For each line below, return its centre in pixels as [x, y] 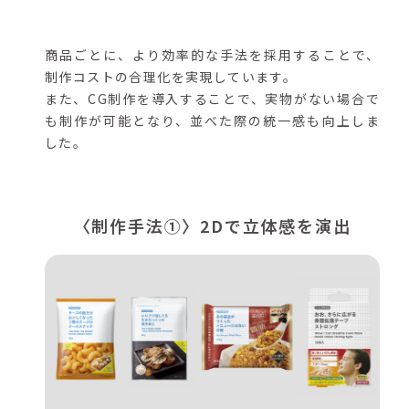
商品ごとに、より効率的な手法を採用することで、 [212, 55]
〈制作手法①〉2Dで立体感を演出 [212, 226]
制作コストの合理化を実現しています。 [171, 77]
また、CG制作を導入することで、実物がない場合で [212, 99]
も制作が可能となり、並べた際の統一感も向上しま [212, 121]
